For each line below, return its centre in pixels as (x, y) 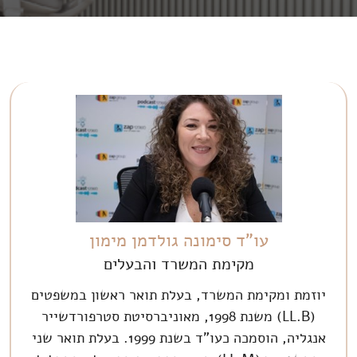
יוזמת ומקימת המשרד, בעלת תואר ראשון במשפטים (178, 294)
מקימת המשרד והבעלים (178, 264)
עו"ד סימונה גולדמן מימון (178, 240)
